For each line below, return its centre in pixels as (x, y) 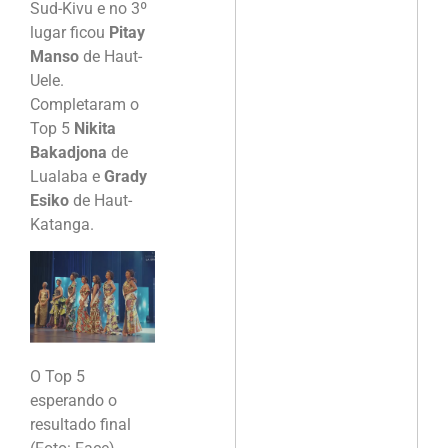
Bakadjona (68, 152)
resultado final (80, 424)
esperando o (73, 400)
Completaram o (84, 104)
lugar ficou (69, 32)
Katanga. (62, 224)
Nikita (95, 128)
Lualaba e (67, 176)
